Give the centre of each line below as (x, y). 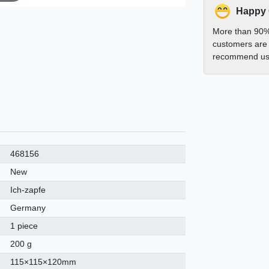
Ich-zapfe (28, 189)
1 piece (24, 225)
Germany (28, 207)
